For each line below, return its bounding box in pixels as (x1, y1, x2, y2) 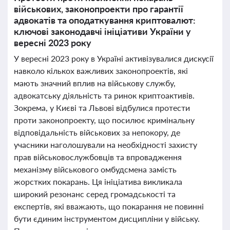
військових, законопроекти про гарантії (14, 3, 183, 14)
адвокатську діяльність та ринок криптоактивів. (14, 90, 195, 100)
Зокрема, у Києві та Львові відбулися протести (14, 103, 190, 112)
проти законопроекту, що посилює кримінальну (14, 115, 195, 125)
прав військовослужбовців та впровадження (14, 152, 182, 162)
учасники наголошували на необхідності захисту (14, 140, 197, 149)
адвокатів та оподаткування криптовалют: (14, 14, 196, 26)
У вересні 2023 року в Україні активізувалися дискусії (14, 53, 214, 63)
